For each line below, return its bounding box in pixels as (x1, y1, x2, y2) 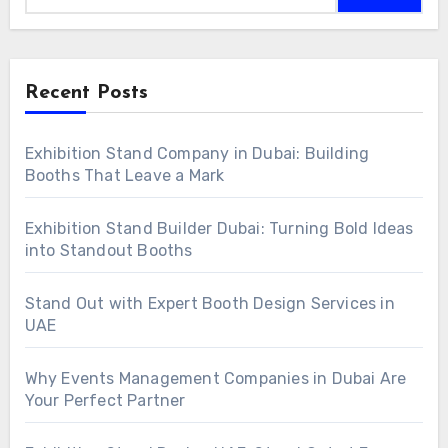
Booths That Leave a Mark (24, 165, 225, 185)
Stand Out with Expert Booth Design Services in (24, 293, 395, 313)
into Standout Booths (24, 240, 193, 260)
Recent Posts (24, 82, 148, 103)
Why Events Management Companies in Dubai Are (24, 368, 407, 388)
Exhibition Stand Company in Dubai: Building (24, 143, 370, 163)
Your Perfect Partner (24, 390, 186, 410)
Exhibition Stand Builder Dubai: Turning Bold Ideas (24, 218, 414, 238)
